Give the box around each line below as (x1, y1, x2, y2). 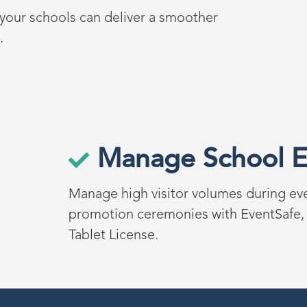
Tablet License (68, 229, 155, 243)
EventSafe (240, 208, 301, 223)
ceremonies (136, 208, 208, 223)
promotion (68, 208, 137, 223)
